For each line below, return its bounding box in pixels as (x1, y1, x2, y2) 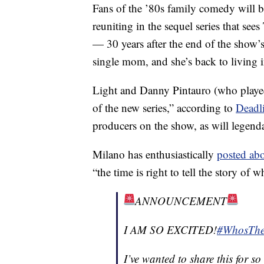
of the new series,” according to (93, 100, 236, 115)
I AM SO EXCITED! (124, 222, 217, 237)
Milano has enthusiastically (93, 147, 217, 162)
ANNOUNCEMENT (135, 193, 227, 209)
